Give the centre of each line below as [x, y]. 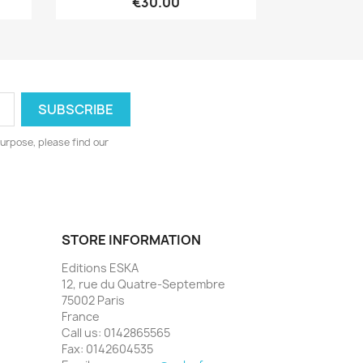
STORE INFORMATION [131, 239]
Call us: [83, 332]
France [81, 316]
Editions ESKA [100, 267]
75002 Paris [93, 300]
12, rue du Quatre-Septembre [143, 284]
